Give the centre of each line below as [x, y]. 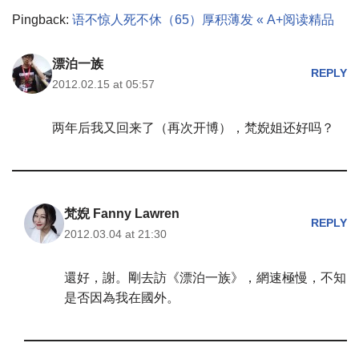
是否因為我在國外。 [122, 297]
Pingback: [42, 19]
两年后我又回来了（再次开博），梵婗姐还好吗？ [193, 127]
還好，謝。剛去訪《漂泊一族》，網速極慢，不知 [205, 277]
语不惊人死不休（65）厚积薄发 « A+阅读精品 [203, 19]
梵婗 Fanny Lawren [122, 213]
